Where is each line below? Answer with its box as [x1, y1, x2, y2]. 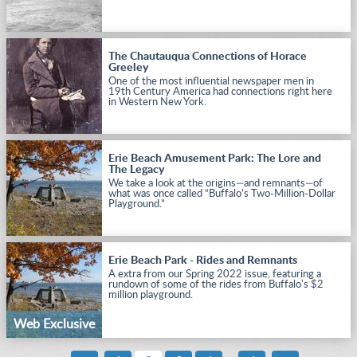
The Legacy [108, 164, 164, 175]
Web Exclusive [14, 318, 95, 331]
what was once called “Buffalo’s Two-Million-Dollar [108, 189, 335, 199]
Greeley [108, 62, 148, 73]
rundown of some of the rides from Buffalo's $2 [108, 280, 324, 290]
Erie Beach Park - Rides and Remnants [108, 255, 297, 266]
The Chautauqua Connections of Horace [108, 51, 307, 62]
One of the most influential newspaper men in [108, 76, 314, 87]
